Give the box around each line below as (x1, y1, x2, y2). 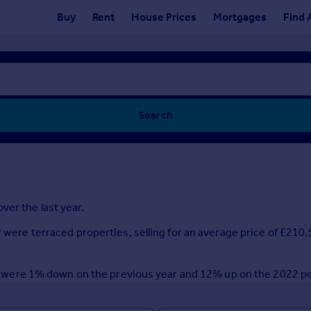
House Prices (131, 10, 196, 24)
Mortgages (213, 10, 267, 24)
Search (138, 108, 173, 121)
